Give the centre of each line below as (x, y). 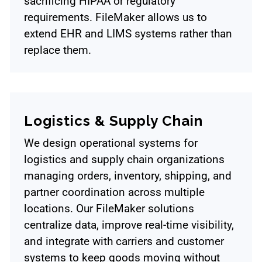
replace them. (58, 50)
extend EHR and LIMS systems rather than (128, 34)
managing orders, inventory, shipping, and (128, 176)
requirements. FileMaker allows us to (116, 18)
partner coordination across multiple (114, 192)
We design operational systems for (111, 143)
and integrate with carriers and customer (124, 242)
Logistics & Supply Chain (113, 120)
